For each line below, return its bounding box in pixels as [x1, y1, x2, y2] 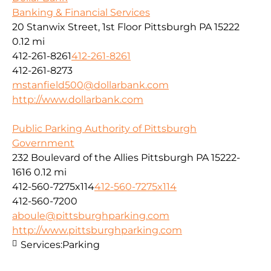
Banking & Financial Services [12, 7, 150, 19]
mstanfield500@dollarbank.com [12, 79, 169, 91]
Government [12, 137, 74, 149]
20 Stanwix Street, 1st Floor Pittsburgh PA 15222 [12, 21, 240, 33]
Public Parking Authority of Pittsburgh [12, 123, 197, 135]
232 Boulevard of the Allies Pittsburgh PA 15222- [12, 152, 240, 164]
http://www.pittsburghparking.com [12, 224, 182, 237]
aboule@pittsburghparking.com [12, 210, 169, 222]
